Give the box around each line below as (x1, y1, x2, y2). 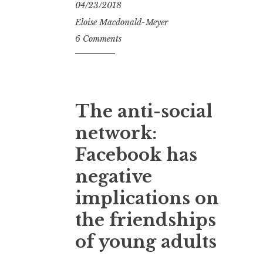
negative (75, 166, 152, 188)
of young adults (75, 231, 217, 253)
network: (75, 123, 157, 144)
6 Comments (75, 33, 122, 45)
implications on (75, 188, 219, 210)
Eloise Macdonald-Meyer (75, 16, 168, 28)
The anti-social (75, 101, 213, 123)
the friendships (75, 210, 216, 231)
